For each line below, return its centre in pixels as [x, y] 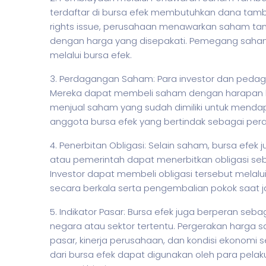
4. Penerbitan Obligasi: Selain [113, 145]
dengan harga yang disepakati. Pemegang [145, 41]
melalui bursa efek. [91, 55]
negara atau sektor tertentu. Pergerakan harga [154, 226]
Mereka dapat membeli [103, 93]
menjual [69, 107]
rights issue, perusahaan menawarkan [134, 26]
